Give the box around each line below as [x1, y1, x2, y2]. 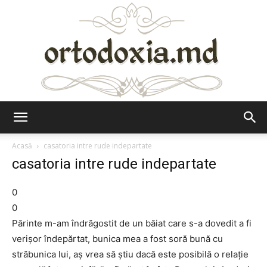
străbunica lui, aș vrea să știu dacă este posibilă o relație [12, 249, 249, 260]
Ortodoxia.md [133, 122, 187, 132]
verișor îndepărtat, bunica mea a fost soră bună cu [12, 233, 223, 244]
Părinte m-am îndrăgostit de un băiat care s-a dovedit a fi [12, 218, 252, 229]
